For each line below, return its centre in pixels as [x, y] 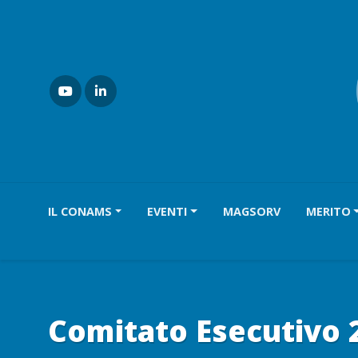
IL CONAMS [80, 211]
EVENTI [167, 211]
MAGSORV [251, 211]
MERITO [328, 211]
